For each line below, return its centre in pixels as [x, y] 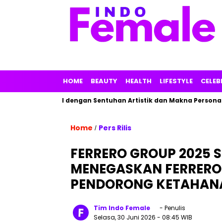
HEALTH [139, 81]
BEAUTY [104, 81]
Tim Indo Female [122, 208]
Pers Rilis [115, 128]
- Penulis [172, 208]
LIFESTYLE [176, 81]
